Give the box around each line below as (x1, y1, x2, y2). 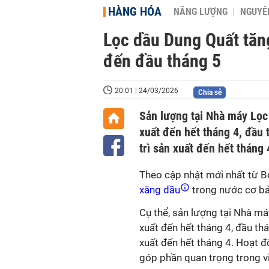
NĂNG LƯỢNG (174, 7, 228, 17)
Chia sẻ (198, 88, 222, 97)
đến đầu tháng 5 (103, 50, 221, 71)
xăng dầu (139, 184, 183, 196)
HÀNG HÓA (108, 4, 162, 19)
